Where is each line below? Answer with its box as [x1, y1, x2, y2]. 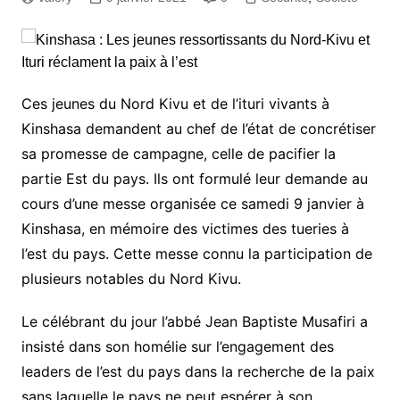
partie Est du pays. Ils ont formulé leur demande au [21, 170, 368, 187]
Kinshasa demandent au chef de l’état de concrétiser [21, 120, 376, 137]
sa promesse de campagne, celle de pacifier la [21, 145, 336, 162]
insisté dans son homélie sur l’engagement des [21, 337, 334, 355]
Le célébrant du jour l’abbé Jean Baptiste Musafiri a [21, 312, 368, 330]
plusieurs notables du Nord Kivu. [21, 270, 241, 287]
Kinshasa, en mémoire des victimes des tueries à [21, 220, 349, 237]
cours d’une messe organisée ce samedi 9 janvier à [21, 195, 364, 212]
